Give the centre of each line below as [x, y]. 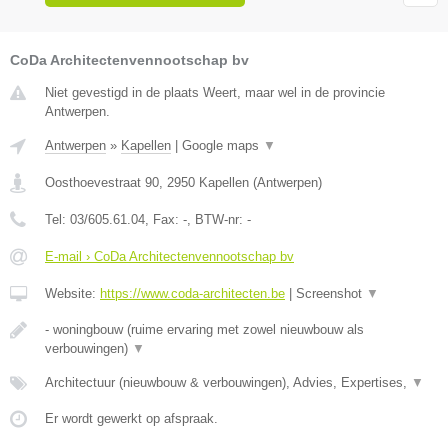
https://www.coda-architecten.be [192, 293]
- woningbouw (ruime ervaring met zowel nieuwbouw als [204, 329]
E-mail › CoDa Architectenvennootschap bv [169, 256]
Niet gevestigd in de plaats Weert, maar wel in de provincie [215, 92]
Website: [72, 293]
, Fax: [164, 219]
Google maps [222, 145]
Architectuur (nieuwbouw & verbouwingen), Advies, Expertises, [228, 382]
